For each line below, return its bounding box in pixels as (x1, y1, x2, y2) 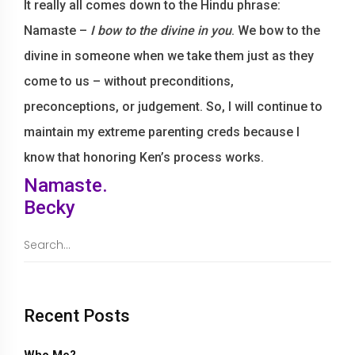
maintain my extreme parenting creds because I (24, 124, 300, 139)
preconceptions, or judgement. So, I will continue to (24, 99, 323, 114)
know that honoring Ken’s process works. (24, 150, 264, 165)
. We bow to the (231, 23, 320, 38)
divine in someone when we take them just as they (24, 48, 314, 63)
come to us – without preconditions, (24, 74, 234, 89)
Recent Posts (24, 306, 130, 326)
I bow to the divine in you (90, 23, 231, 38)
